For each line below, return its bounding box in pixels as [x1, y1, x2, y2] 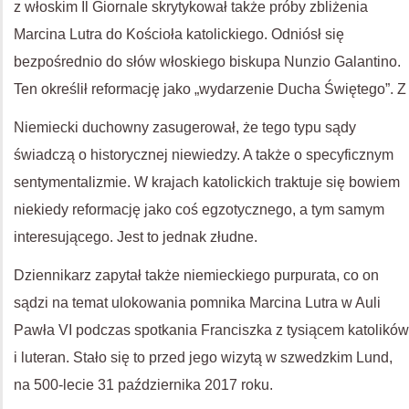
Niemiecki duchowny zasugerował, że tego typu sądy [14, 119, 356, 135]
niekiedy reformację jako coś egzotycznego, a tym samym [14, 201, 384, 217]
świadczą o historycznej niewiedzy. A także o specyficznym [14, 146, 393, 163]
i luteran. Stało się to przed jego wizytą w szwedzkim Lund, [14, 349, 393, 365]
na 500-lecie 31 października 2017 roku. [14, 376, 273, 393]
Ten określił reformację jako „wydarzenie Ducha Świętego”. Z [14, 80, 406, 97]
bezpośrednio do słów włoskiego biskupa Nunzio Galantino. [14, 53, 401, 69]
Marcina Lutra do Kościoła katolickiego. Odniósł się [14, 26, 344, 42]
